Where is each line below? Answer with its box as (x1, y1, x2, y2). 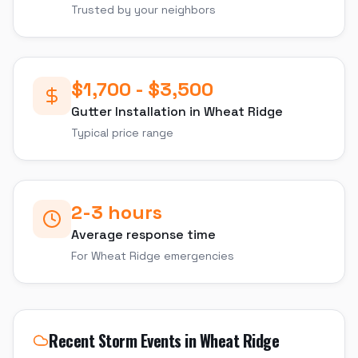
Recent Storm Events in (49, 328, 200, 352)
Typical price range (71, 125, 173, 140)
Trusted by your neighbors (71, 2, 216, 17)
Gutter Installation (71, 103, 186, 120)
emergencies (161, 249, 234, 263)
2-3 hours (71, 200, 162, 225)
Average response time (71, 226, 216, 243)
